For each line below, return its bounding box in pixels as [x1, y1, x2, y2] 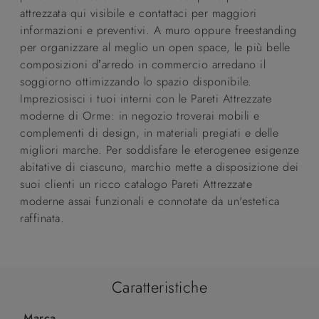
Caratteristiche [111, 276, 208, 298]
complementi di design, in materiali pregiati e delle [20, 124, 278, 141]
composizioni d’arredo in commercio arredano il [20, 56, 266, 73]
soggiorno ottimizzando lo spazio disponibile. [20, 73, 252, 90]
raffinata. [20, 209, 64, 226]
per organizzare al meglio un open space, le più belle [20, 38, 291, 56]
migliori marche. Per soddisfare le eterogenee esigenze [20, 141, 299, 158]
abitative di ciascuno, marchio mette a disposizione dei [20, 158, 299, 175]
